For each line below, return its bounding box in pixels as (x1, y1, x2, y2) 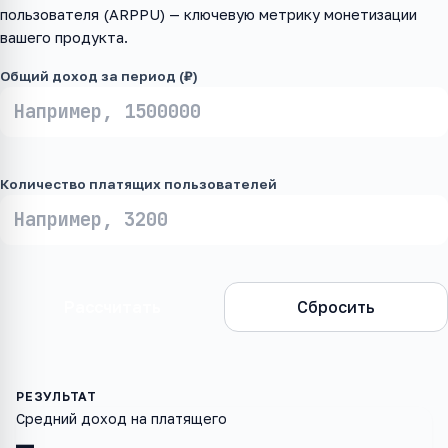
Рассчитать (63, 297, 161, 318)
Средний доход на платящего (16, 410, 227, 428)
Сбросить (297, 297, 375, 318)
